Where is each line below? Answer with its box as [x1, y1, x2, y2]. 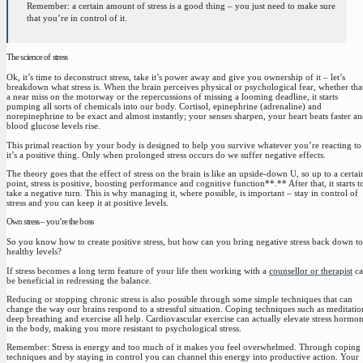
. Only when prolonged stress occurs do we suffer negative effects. [77, 149, 326, 160]
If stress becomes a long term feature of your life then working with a [6, 265, 269, 275]
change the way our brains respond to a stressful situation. [6, 303, 225, 314]
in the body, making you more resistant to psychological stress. [6, 322, 241, 333]
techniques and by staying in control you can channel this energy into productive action [6, 351, 335, 361]
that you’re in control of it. [26, 13, 127, 23]
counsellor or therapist [269, 265, 352, 275]
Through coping [299, 341, 361, 352]
